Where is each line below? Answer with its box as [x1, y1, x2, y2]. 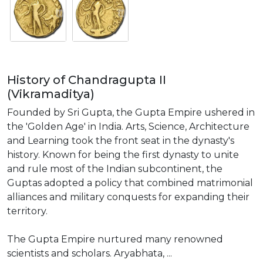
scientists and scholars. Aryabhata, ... [7, 247, 172, 259]
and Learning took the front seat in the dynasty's [7, 134, 234, 146]
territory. [7, 205, 48, 217]
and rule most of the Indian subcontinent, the [7, 163, 222, 174]
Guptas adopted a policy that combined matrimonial [7, 177, 253, 188]
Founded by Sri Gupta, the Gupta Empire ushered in [7, 106, 255, 118]
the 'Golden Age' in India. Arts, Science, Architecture [7, 120, 249, 132]
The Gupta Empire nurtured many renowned [7, 233, 223, 245]
